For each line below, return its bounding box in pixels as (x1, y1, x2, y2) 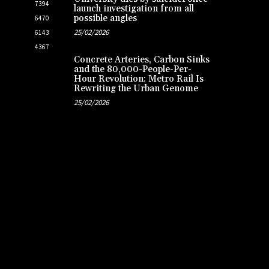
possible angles (73, 13, 137, 25)
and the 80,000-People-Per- (73, 64, 192, 76)
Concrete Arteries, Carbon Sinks (73, 54, 210, 66)
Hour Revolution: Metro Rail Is (73, 73, 204, 85)
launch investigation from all (73, 3, 194, 15)
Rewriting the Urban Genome (73, 83, 198, 95)
